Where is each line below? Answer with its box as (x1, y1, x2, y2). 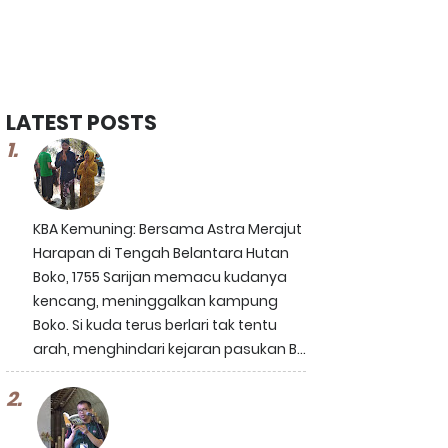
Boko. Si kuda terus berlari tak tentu (33, 315, 277, 335)
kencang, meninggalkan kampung (33, 291, 278, 311)
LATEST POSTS (6, 108, 157, 137)
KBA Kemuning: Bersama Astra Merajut (33, 219, 302, 239)
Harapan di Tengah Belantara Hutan (33, 243, 289, 263)
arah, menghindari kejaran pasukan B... (33, 339, 306, 359)
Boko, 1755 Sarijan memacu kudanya (33, 267, 287, 287)
